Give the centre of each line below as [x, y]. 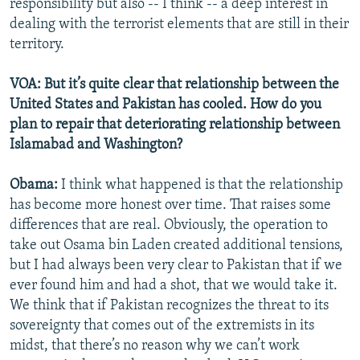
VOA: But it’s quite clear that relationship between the [174, 84]
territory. [37, 44]
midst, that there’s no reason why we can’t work [155, 346]
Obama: [34, 185]
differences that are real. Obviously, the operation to [169, 225]
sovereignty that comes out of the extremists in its [162, 325]
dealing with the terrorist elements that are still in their [179, 24]
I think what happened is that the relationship [200, 185]
